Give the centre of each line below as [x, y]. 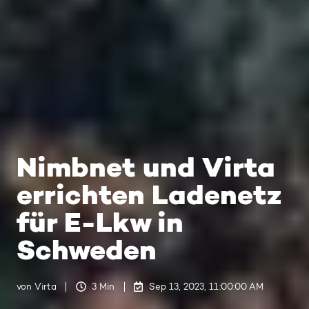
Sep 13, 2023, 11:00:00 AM [206, 287]
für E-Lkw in [100, 223]
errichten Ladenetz [149, 195]
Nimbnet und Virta [146, 168]
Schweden [87, 250]
